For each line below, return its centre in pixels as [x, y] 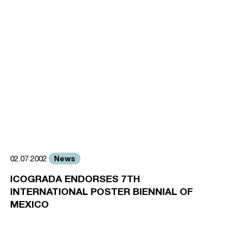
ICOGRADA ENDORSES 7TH [75, 178]
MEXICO [30, 204]
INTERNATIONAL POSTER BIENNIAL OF [102, 191]
